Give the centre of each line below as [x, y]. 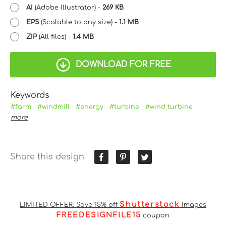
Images [193, 205]
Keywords [30, 95]
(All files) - [55, 37]
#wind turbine [169, 107]
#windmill [54, 107]
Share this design [47, 157]
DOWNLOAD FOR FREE [123, 64]
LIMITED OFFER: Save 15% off [70, 205]
